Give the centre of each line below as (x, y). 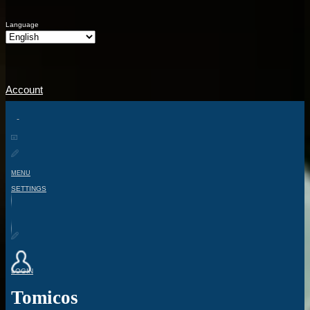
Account (24, 89)
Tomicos (45, 298)
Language (22, 24)
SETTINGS (29, 188)
